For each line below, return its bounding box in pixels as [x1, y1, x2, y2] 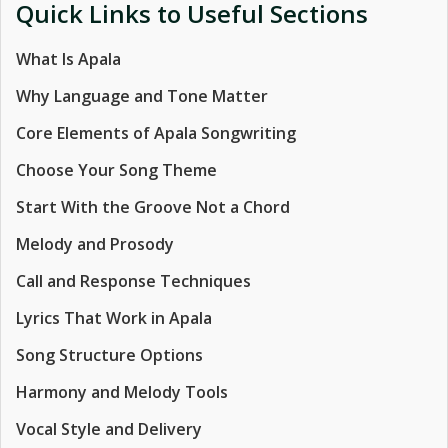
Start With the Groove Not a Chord [16, 196, 290, 218]
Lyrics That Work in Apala [16, 307, 212, 329]
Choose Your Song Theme [16, 159, 217, 181]
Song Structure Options [16, 344, 203, 366]
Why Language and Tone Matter [16, 85, 268, 107]
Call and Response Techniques [16, 270, 251, 292]
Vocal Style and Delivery [16, 418, 202, 440]
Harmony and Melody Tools [16, 381, 228, 403]
